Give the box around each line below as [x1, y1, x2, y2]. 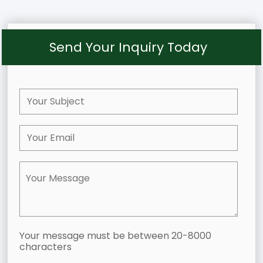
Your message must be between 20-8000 [19, 228, 211, 242]
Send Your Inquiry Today [49, 38, 207, 56]
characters [19, 240, 72, 254]
